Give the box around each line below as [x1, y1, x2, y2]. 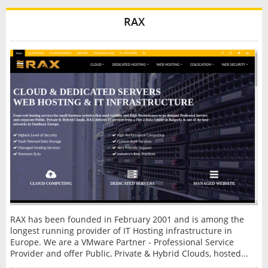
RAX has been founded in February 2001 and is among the [10, 214, 244, 226]
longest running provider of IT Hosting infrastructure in [10, 225, 232, 237]
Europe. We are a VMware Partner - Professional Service [10, 236, 234, 248]
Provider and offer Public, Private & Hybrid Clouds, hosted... [10, 248, 248, 260]
